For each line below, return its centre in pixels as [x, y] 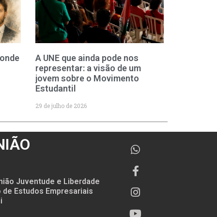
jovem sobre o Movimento [87, 78]
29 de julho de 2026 [61, 105]
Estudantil [56, 88]
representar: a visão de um [88, 68]
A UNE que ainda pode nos [87, 58]
